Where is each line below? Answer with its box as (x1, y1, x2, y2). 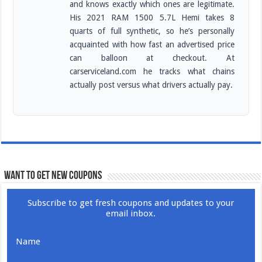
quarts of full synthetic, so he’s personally (70, 26, 235, 36)
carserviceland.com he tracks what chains (70, 66, 235, 76)
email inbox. (106, 208, 156, 219)
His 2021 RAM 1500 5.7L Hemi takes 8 (70, 12, 235, 22)
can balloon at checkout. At (70, 53, 235, 63)
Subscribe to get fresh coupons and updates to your (27, 197, 235, 208)
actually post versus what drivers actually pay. (70, 80, 233, 89)
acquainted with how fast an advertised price (70, 39, 235, 49)
